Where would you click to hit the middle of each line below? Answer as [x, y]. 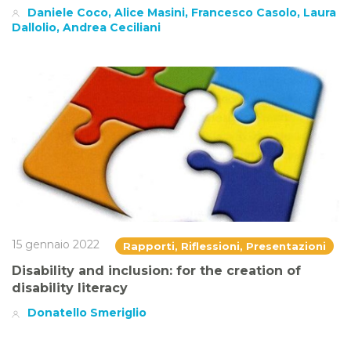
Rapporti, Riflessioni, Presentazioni [224, 246]
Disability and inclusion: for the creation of [156, 271]
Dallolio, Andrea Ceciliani [86, 27]
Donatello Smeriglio [87, 313]
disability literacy [70, 288]
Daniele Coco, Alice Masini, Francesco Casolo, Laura [182, 12]
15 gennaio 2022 [56, 245]
